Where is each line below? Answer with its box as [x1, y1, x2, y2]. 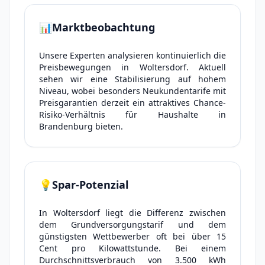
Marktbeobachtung [52, 20, 155, 34]
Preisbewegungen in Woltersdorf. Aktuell [39, 62, 226, 73]
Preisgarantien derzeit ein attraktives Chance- [39, 97, 226, 108]
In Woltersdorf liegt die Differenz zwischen [39, 207, 226, 218]
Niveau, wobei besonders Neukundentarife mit [39, 85, 226, 96]
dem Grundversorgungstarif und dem [39, 219, 226, 230]
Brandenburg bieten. [39, 121, 123, 132]
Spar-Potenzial [52, 177, 128, 192]
